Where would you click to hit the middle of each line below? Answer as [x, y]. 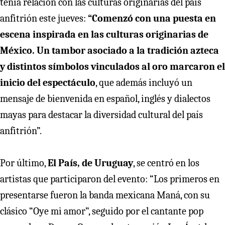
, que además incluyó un [144, 83]
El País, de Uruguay [90, 163]
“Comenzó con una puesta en [151, 19]
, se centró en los [166, 163]
